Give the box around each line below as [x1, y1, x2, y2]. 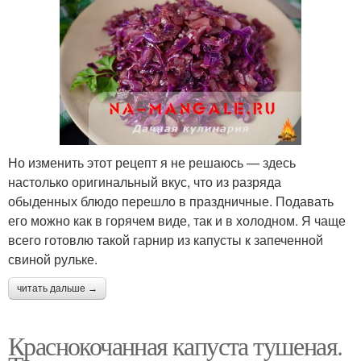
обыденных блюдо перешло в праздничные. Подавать [8, 192, 334, 211]
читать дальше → [17, 283, 98, 295]
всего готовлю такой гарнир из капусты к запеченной [8, 230, 323, 250]
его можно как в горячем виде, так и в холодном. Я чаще [8, 211, 346, 230]
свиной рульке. [8, 250, 98, 269]
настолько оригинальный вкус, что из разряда [8, 172, 281, 192]
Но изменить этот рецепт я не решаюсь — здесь [8, 153, 296, 172]
